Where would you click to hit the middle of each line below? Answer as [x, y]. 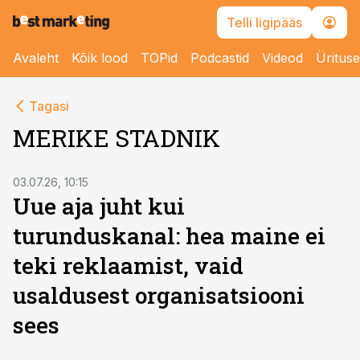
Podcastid [220, 58]
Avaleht [36, 58]
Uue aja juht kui [99, 206]
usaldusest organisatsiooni [159, 295]
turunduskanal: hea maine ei [169, 236]
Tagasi [49, 106]
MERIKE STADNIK [117, 138]
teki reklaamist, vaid [128, 266]
